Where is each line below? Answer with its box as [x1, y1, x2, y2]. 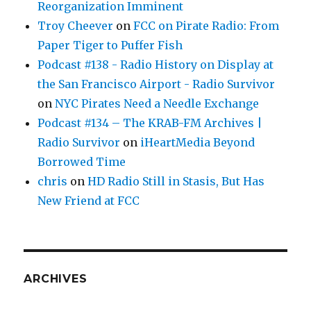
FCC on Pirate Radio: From [133, 19, 280, 33]
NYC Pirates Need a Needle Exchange [55, 96, 260, 110]
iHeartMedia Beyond [140, 135, 255, 149]
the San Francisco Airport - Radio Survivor [37, 77, 276, 91]
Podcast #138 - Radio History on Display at [37, 58, 274, 72]
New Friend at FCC [37, 194, 140, 208]
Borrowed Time [37, 155, 126, 169]
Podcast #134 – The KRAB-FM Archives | [37, 116, 263, 130]
